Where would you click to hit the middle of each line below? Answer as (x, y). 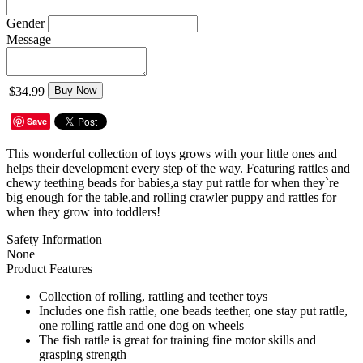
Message (29, 39)
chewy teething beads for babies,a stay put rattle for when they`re (173, 182)
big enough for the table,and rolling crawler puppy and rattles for (171, 197)
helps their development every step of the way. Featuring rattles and (178, 168)
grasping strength (83, 354)
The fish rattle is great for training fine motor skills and (177, 340)
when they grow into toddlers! (83, 211)
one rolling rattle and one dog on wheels (141, 325)
